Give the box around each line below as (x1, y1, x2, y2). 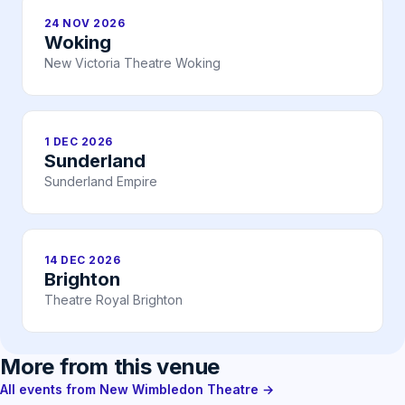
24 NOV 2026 (44, 16, 126, 31)
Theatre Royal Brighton (44, 292, 183, 308)
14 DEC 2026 (44, 253, 121, 268)
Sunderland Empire (44, 174, 157, 190)
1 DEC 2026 (44, 135, 113, 149)
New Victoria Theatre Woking (44, 55, 221, 71)
